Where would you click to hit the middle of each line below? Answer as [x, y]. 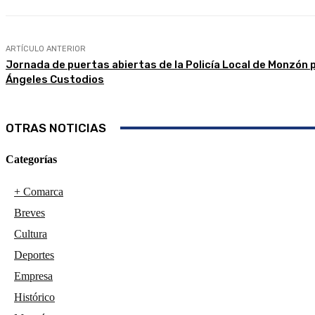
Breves [30, 212]
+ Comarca [39, 191]
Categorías [31, 160]
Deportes [34, 255]
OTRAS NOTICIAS [56, 128]
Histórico [34, 297]
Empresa [33, 276]
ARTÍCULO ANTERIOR [46, 49]
